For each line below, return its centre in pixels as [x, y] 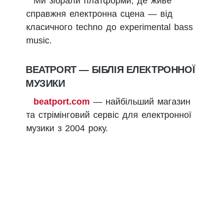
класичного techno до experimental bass [110, 27]
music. [39, 40]
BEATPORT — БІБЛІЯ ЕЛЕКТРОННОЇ [110, 70]
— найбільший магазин [140, 102]
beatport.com [62, 102]
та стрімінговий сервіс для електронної [109, 115]
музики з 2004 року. [67, 129]
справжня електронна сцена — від [99, 14]
